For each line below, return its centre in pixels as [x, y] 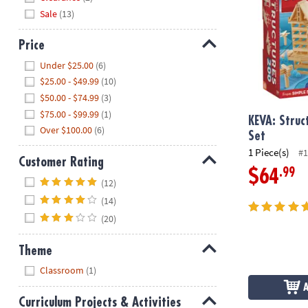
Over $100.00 [66, 130]
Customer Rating [61, 162]
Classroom [62, 271]
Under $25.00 [67, 65]
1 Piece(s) [269, 153]
